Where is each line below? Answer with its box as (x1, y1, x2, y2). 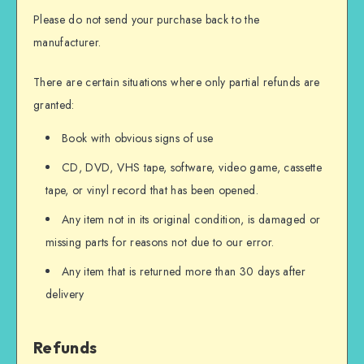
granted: (33, 96, 75, 113)
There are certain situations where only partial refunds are (33, 73, 320, 90)
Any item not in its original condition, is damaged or (62, 210, 321, 227)
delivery (45, 285, 84, 302)
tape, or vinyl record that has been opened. (45, 181, 259, 198)
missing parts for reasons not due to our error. (45, 233, 275, 250)
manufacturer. (33, 34, 102, 51)
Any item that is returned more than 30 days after (62, 262, 306, 279)
